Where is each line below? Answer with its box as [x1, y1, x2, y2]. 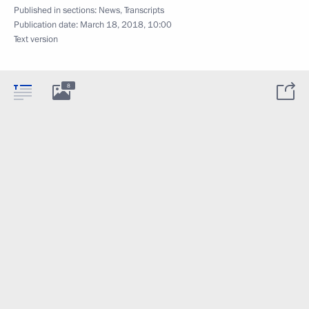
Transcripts [124, 4, 164, 17]
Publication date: [14, 19, 80, 31]
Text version [14, 33, 58, 46]
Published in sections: [14, 4, 99, 17]
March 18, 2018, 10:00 [80, 19, 172, 31]
